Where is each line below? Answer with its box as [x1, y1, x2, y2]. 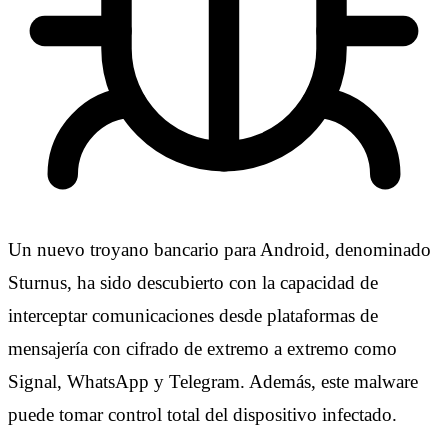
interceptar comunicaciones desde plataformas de [8, 304, 378, 326]
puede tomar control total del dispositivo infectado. [8, 403, 397, 425]
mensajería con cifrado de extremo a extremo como [8, 337, 397, 359]
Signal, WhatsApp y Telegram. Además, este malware [8, 370, 418, 392]
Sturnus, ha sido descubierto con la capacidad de [8, 271, 378, 293]
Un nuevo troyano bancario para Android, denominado [8, 238, 431, 260]
